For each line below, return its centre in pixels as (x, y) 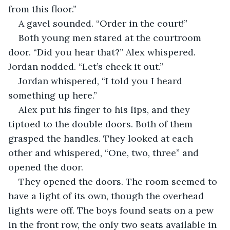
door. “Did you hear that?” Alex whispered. (103, 52)
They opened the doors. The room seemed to (119, 181)
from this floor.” (42, 9)
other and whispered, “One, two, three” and (105, 152)
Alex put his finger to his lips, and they (106, 109)
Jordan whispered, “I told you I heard (102, 81)
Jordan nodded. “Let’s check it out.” (86, 66)
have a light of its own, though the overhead (107, 196)
